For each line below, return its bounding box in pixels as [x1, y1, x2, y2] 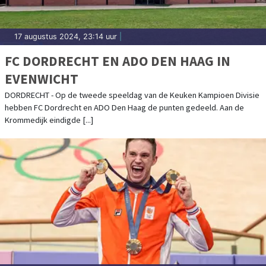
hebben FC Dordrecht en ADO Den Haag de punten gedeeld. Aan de [5, 102, 244, 113]
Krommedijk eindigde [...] [5, 114, 93, 125]
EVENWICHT [5, 69, 78, 87]
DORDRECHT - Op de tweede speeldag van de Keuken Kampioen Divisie [5, 89, 259, 100]
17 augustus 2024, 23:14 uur [14, 31, 117, 41]
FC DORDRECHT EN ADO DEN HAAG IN [5, 52, 230, 69]
